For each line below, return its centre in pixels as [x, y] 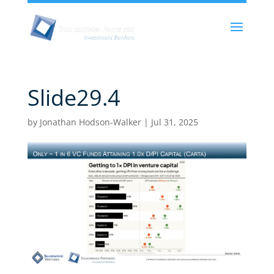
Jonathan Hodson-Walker [90, 122]
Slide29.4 [74, 98]
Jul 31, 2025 [174, 122]
